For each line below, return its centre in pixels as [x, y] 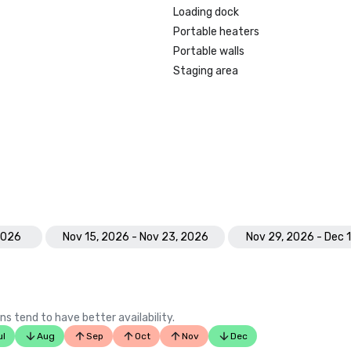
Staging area [206, 71]
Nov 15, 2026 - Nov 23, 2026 [135, 237]
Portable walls [209, 51]
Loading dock [206, 12]
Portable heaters [217, 32]
